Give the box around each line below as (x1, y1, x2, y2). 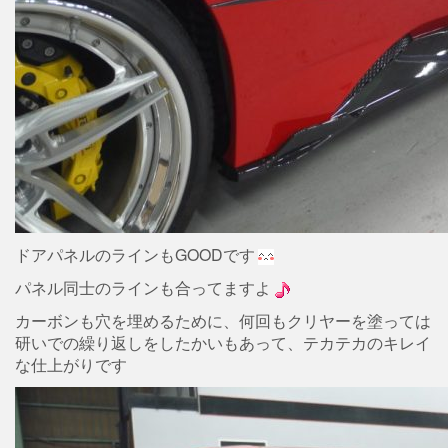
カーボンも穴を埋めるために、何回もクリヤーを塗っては (15, 309, 431, 332)
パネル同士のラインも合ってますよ (15, 276, 271, 299)
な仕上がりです (15, 353, 127, 376)
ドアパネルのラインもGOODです (15, 243, 255, 266)
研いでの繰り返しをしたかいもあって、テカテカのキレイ (15, 331, 431, 354)
